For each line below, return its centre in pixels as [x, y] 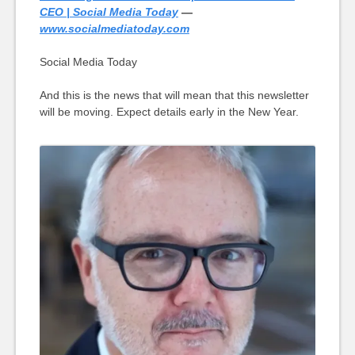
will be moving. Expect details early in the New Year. [169, 112]
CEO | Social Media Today [109, 12]
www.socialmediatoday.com [114, 29]
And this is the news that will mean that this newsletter [174, 95]
